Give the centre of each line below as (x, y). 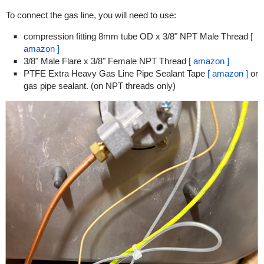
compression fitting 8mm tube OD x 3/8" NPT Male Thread (137, 37)
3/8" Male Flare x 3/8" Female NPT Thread (106, 61)
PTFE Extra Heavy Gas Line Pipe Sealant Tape (115, 74)
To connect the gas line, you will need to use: (91, 15)
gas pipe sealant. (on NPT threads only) (99, 86)
